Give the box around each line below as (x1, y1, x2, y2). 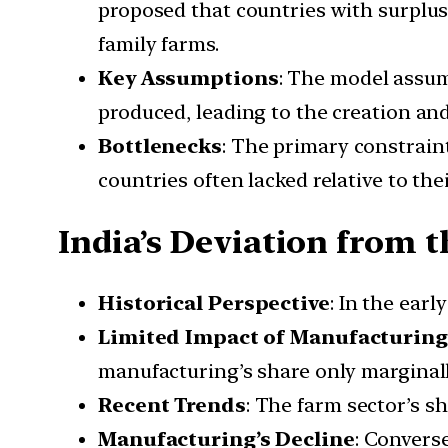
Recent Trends (98, 393, 246, 418)
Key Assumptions (98, 66, 279, 91)
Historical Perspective (98, 291, 330, 316)
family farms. (98, 32, 219, 57)
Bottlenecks (98, 134, 222, 159)
